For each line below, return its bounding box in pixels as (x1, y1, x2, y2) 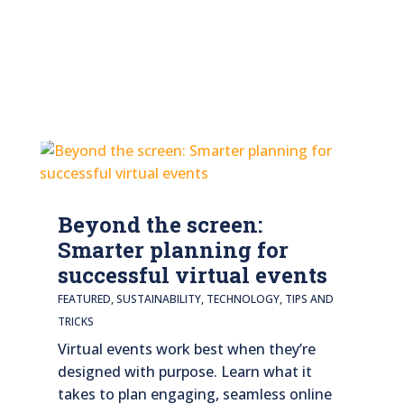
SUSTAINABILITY (115, 290, 201, 307)
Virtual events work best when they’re (57, 338, 316, 359)
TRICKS (57, 313, 94, 329)
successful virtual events (57, 260, 327, 289)
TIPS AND (284, 290, 334, 307)
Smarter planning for (57, 234, 289, 264)
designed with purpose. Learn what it (57, 361, 312, 381)
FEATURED (57, 290, 111, 307)
